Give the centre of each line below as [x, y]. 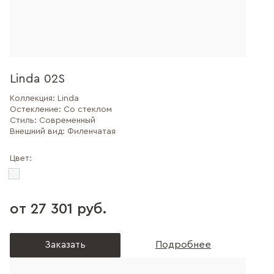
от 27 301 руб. [58, 209]
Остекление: [37, 109]
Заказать [65, 245]
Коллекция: [34, 98]
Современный [67, 120]
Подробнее [183, 245]
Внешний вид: [39, 131]
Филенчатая [91, 131]
